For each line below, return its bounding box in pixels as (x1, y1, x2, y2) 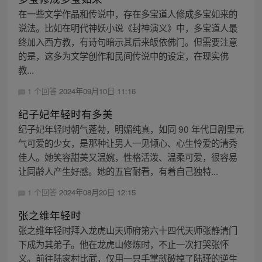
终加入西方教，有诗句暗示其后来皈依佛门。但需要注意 (18, 35, 237, 48)
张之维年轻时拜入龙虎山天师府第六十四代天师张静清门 (18, 223, 237, 237)
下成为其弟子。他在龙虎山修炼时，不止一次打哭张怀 (18, 237, 229, 251)
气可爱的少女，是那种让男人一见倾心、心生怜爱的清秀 (18, 136, 237, 150)
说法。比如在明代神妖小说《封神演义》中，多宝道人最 (18, 20, 237, 34)
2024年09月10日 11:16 (58, 85, 136, 96)
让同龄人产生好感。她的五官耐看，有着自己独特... (18, 164, 218, 178)
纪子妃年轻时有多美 (18, 106, 113, 122)
